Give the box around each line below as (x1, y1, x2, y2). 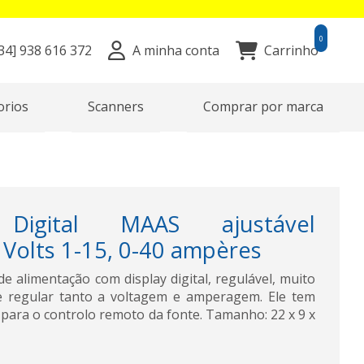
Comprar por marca (203, 97, 323, 115)
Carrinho (264, 41, 318, 59)
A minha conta (132, 41, 219, 59)
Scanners (87, 97, 144, 115)
